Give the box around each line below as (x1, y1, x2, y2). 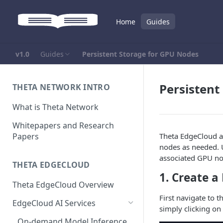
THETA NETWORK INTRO (12, 82, 111, 93)
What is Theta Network (12, 101, 99, 112)
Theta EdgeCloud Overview (12, 179, 114, 191)
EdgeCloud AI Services (12, 198, 96, 209)
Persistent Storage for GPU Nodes (82, 49, 199, 59)
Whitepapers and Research (12, 119, 114, 131)
